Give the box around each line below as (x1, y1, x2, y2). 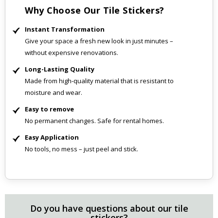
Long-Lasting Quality (25, 65, 94, 74)
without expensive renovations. (25, 48, 118, 57)
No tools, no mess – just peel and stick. (25, 145, 138, 154)
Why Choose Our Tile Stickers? (25, 4, 164, 17)
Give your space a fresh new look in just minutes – (25, 36, 173, 46)
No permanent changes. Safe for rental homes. (25, 116, 164, 126)
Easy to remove (25, 105, 74, 114)
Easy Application (25, 133, 79, 142)
